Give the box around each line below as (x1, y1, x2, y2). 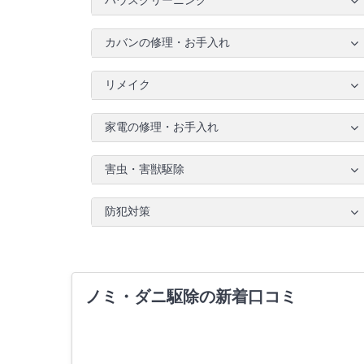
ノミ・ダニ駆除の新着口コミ (85, 287, 297, 305)
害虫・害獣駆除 (105, 162, 184, 175)
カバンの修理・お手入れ (105, 36, 230, 49)
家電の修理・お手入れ (105, 120, 219, 133)
